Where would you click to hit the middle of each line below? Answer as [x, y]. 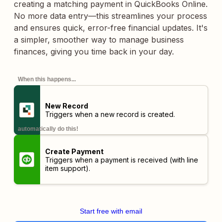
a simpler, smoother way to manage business [99, 40]
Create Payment [74, 151]
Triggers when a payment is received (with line [121, 160]
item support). [67, 168]
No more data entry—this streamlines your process [111, 16]
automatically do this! [48, 129]
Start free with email [111, 211]
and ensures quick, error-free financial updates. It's [111, 28]
